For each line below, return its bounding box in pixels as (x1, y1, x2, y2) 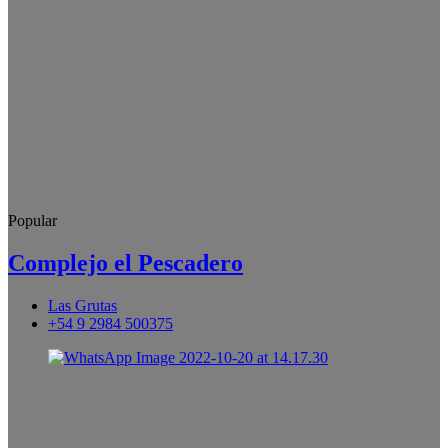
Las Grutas (48, 296, 117, 314)
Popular (8, 211, 57, 229)
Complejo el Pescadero (8, 249, 243, 276)
